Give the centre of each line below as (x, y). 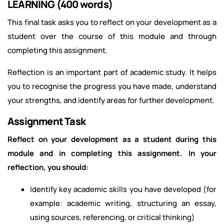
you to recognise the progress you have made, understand (112, 86)
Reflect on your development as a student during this (112, 139)
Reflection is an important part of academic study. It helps (112, 72)
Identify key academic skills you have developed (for (123, 189)
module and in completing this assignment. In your (112, 153)
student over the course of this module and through (112, 36)
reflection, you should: (48, 167)
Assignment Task (46, 121)
